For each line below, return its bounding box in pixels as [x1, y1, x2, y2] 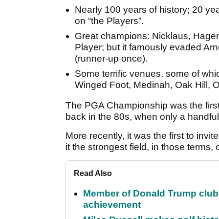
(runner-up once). [75, 53, 148, 64]
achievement [83, 199, 141, 210]
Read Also [74, 169, 112, 178]
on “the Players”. [75, 16, 144, 26]
